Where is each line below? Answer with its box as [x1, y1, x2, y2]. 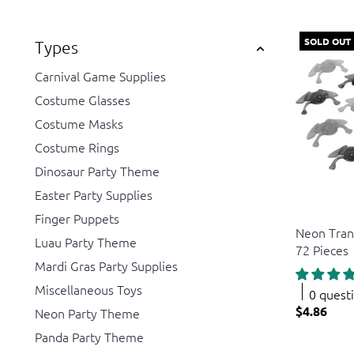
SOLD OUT [304, 35, 351, 48]
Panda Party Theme [35, 328, 144, 346]
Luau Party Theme [35, 233, 137, 251]
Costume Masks [35, 115, 123, 133]
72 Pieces [296, 241, 348, 259]
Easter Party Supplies [35, 186, 153, 204]
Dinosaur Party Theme [35, 162, 160, 180]
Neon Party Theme [35, 304, 140, 322]
